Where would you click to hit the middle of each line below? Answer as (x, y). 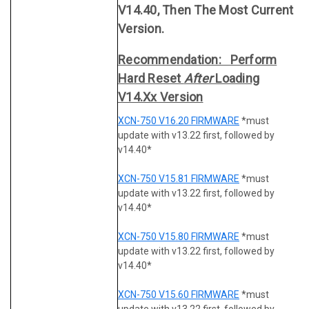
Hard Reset (151, 78)
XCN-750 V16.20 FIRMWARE (179, 120)
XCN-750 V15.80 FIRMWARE (179, 236)
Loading (236, 78)
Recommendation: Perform (198, 59)
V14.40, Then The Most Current (206, 10)
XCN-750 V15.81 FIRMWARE (179, 178)
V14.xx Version (161, 97)
